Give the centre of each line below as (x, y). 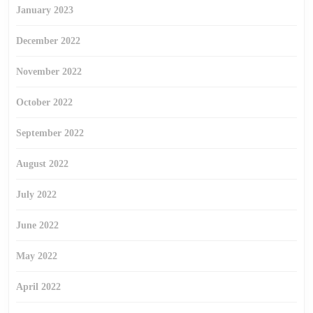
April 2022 (38, 287)
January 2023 (45, 10)
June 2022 (37, 225)
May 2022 (37, 256)
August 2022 (42, 164)
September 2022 (50, 133)
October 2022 (44, 102)
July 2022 (36, 195)
